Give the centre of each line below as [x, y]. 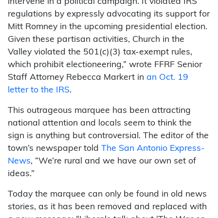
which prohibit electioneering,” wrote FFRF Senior [105, 65]
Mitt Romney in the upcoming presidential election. [108, 27]
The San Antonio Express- [153, 149]
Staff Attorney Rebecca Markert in [77, 78]
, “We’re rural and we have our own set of [113, 162]
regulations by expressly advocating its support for [109, 15]
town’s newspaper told [54, 149]
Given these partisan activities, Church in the [96, 40]
